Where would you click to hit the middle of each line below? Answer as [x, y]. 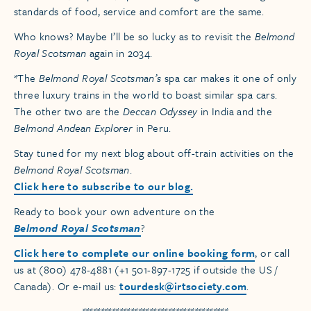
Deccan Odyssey [160, 111]
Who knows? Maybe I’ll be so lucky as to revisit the [134, 36]
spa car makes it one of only [229, 77]
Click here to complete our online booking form [135, 252]
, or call [272, 252]
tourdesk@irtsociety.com [183, 286]
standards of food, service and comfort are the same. [139, 11]
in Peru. [152, 127]
